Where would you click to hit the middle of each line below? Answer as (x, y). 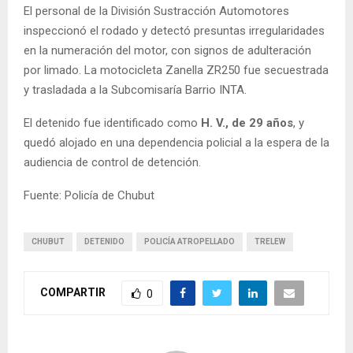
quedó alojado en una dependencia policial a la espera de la (176, 143)
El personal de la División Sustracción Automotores (156, 11)
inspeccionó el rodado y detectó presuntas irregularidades (174, 31)
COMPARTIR (73, 293)
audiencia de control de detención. (112, 163)
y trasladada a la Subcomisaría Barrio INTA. (135, 90)
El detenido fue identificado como (112, 123)
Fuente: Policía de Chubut (89, 196)
